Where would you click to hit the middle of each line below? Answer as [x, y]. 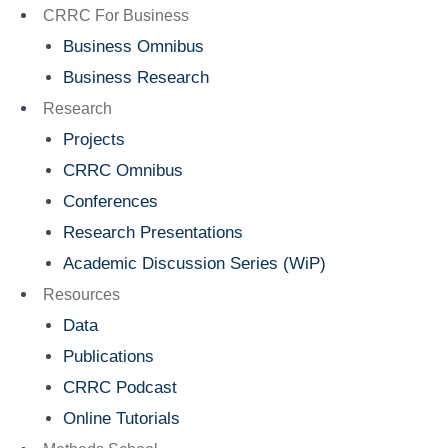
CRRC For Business [115, 15]
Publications [109, 356]
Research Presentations [153, 232]
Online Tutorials [122, 418]
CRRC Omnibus [123, 170]
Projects [94, 139]
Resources [81, 294]
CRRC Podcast [120, 387]
